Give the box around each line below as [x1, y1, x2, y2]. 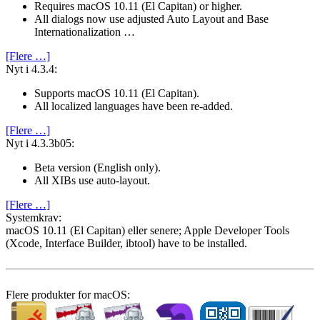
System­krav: [6, 211, 61, 224]
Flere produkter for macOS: [6, 289, 130, 301]
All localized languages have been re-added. [34, 100, 233, 113]
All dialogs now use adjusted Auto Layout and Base [34, 13, 269, 26]
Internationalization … [34, 26, 135, 39]
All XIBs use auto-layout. [34, 174, 150, 187]
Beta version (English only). [34, 161, 161, 174]
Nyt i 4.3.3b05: [6, 137, 74, 150]
